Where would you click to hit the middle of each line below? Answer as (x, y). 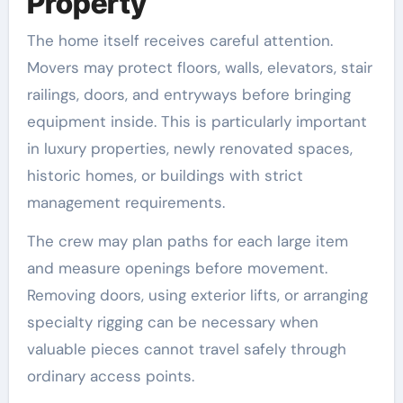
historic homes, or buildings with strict (165, 175)
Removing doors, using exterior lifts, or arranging (197, 295)
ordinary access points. (110, 376)
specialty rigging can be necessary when (172, 322)
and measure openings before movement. (177, 268)
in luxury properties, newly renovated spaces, (189, 148)
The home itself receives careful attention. (179, 40)
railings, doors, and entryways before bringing (188, 94)
